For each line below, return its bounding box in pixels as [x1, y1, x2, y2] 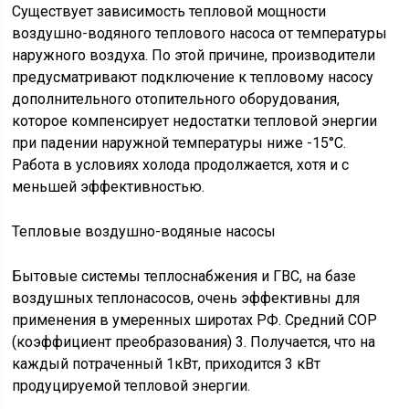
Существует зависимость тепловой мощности [12, 3, 327, 20]
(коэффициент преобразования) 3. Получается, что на [12, 333, 376, 351]
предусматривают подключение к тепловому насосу [12, 68, 374, 86]
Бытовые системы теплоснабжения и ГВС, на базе [12, 267, 357, 285]
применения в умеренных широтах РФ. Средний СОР [12, 311, 378, 329]
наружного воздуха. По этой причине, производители [12, 47, 376, 64]
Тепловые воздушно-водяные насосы [12, 223, 277, 240]
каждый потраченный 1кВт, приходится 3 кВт [12, 355, 321, 372]
